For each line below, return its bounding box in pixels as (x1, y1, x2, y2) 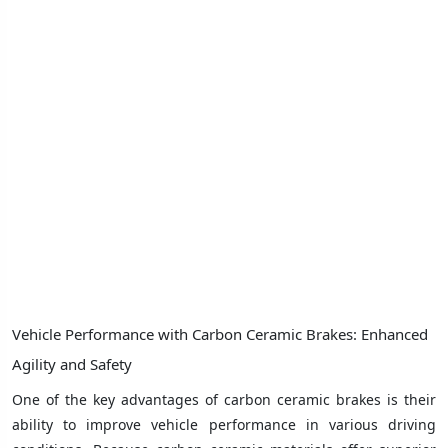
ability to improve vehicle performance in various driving (12, 414, 436, 434)
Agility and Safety (12, 353, 132, 374)
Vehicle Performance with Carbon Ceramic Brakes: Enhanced (12, 323, 428, 344)
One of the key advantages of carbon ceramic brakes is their (12, 389, 436, 409)
